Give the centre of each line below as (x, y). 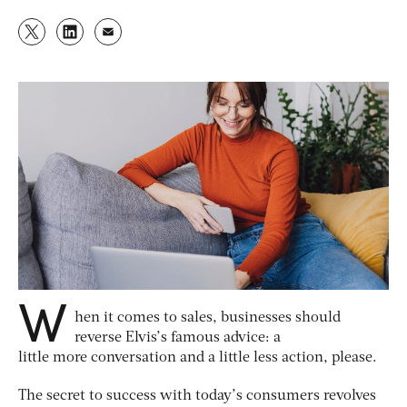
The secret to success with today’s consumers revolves (197, 397)
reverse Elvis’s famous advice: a (178, 338)
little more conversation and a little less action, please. (199, 358)
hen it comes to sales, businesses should (208, 318)
